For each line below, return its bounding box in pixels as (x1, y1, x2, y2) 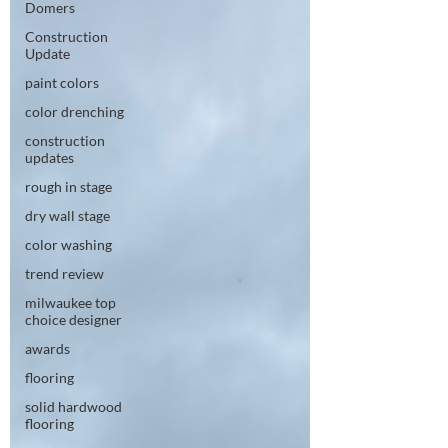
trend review (25, 265, 104, 282)
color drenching (25, 103, 124, 120)
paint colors (25, 74, 99, 91)
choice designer (25, 311, 122, 328)
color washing (25, 236, 112, 253)
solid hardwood (25, 398, 122, 415)
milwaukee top (25, 294, 116, 311)
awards (25, 340, 70, 357)
